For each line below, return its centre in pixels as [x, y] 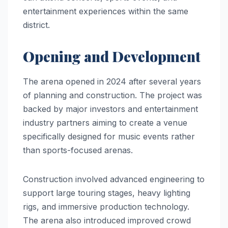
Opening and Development [112, 56]
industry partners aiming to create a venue [105, 122]
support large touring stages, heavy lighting [107, 193]
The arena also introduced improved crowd [107, 220]
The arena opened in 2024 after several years [112, 81]
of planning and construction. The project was [112, 95]
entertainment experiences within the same [106, 11]
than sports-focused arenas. [78, 150]
